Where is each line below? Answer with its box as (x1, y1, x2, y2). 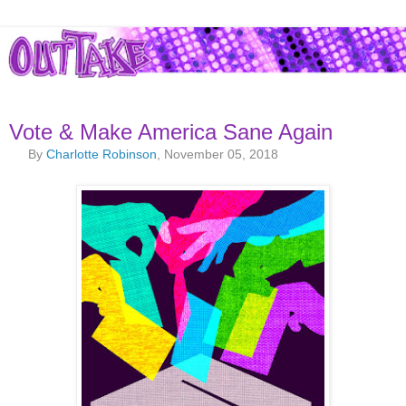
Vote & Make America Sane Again (9, 120, 333, 145)
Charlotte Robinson (46, 147, 158, 162)
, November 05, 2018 (157, 147, 279, 162)
